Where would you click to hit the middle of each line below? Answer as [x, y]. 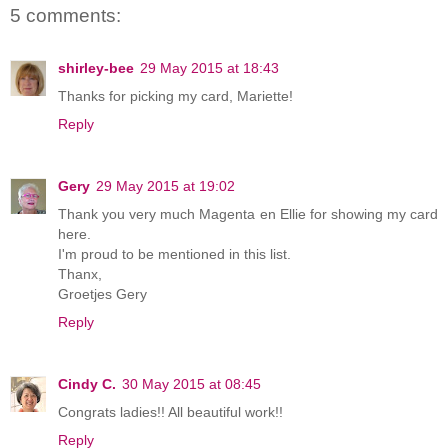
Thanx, [80, 273]
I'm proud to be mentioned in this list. [174, 253]
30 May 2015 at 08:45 [191, 383]
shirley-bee [96, 67]
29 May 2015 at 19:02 [165, 185]
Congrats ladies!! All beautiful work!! [170, 411]
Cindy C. [87, 383]
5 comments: [65, 16]
